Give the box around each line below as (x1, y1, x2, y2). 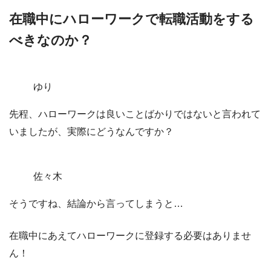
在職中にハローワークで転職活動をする (9, 11, 254, 27)
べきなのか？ (9, 33, 92, 48)
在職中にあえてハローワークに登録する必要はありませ (9, 230, 251, 241)
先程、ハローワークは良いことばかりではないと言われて (9, 109, 261, 120)
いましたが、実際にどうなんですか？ (9, 126, 174, 137)
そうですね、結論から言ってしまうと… (9, 198, 183, 209)
